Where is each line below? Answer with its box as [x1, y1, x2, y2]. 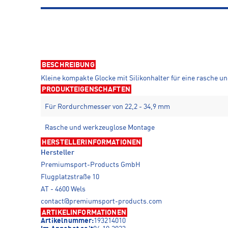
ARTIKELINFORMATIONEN [42, 209, 126, 216]
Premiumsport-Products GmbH [41, 161, 144, 168]
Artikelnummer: [41, 217, 94, 224]
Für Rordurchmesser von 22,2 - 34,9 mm [45, 103, 170, 110]
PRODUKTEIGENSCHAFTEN [42, 86, 130, 93]
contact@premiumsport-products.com [41, 198, 162, 205]
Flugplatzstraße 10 [41, 174, 99, 181]
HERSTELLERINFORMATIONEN [42, 139, 141, 146]
